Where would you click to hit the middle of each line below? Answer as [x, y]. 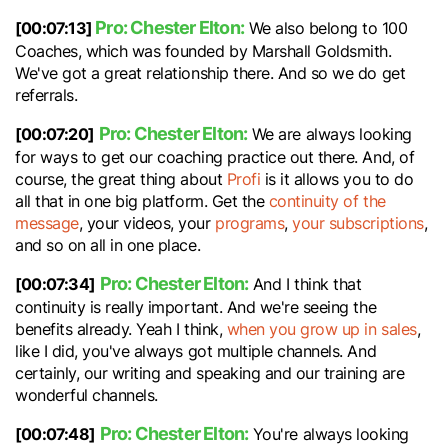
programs [250, 223]
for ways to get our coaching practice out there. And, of [215, 157]
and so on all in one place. [108, 245]
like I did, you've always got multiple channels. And [196, 351]
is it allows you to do [337, 179]
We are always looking [329, 134]
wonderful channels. [86, 395]
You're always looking [328, 434]
